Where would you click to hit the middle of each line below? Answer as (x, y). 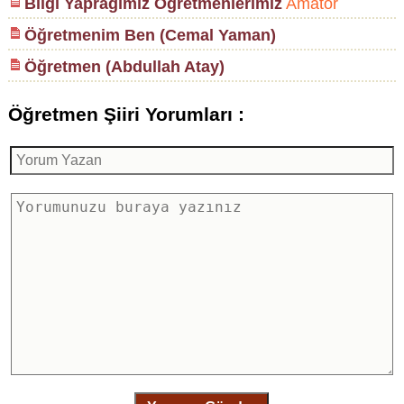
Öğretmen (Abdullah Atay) (124, 67)
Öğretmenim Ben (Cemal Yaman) (150, 35)
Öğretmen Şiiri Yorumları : (126, 114)
